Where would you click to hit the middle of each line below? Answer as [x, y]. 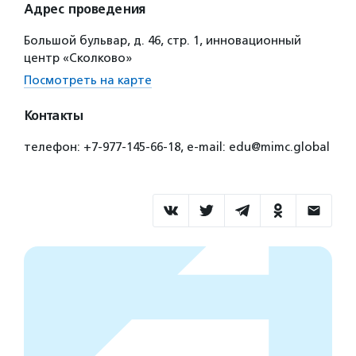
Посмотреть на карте [88, 80]
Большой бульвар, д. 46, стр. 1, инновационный [163, 41]
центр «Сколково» [78, 58]
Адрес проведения [85, 10]
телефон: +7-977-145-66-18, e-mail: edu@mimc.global [177, 147]
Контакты [53, 116]
